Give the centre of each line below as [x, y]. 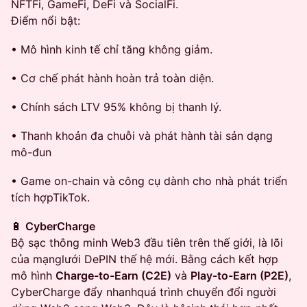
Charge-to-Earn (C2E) [113, 275]
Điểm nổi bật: [46, 21]
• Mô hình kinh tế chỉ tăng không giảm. [112, 49]
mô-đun [31, 152]
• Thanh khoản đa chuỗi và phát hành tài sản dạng [142, 136]
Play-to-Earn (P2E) [240, 275]
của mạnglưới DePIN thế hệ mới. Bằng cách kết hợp [145, 259]
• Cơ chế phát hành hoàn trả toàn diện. [112, 78]
